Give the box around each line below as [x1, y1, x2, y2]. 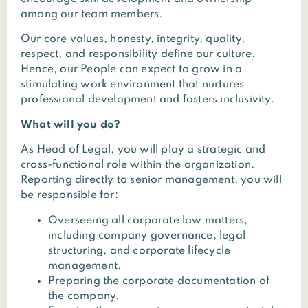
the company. [48, 290, 120, 302]
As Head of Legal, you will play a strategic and [21, 144, 266, 156]
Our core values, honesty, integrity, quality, [21, 34, 245, 45]
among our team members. [21, 9, 163, 21]
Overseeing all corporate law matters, [48, 214, 248, 226]
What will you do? [21, 119, 121, 131]
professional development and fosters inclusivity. [21, 94, 274, 106]
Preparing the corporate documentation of [48, 275, 270, 287]
